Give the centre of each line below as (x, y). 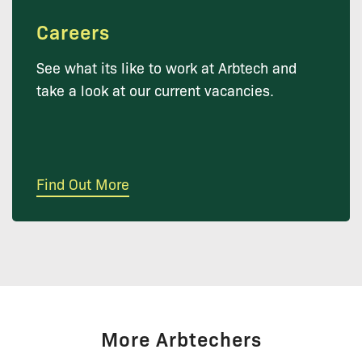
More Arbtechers (181, 339)
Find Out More (83, 184)
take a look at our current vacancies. (155, 90)
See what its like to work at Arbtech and (166, 67)
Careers (73, 32)
